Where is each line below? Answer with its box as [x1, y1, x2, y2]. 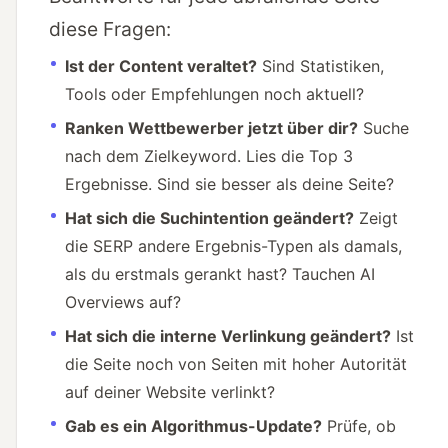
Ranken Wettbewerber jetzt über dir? [65, 118, 358, 139]
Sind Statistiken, [257, 56, 384, 77]
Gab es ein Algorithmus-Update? [65, 416, 322, 437]
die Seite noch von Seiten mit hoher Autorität [65, 354, 407, 375]
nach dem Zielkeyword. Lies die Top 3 [65, 146, 353, 167]
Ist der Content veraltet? [65, 56, 257, 77]
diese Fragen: [49, 17, 171, 42]
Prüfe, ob [322, 416, 396, 437]
